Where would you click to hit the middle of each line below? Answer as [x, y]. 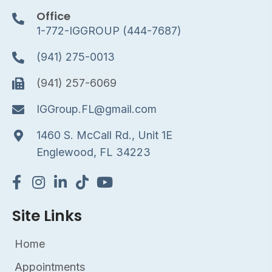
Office [53, 16]
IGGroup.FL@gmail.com [97, 109]
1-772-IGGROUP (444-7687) [109, 30]
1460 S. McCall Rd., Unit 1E [104, 135]
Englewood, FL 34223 [93, 152]
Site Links [47, 216]
